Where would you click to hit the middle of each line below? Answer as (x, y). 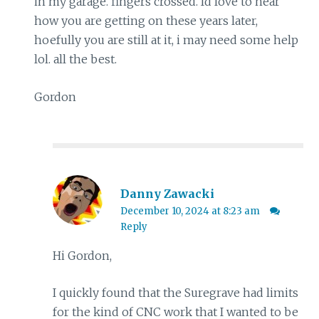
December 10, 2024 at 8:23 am (192, 211)
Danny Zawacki (168, 193)
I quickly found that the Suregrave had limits (175, 293)
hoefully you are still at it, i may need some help (166, 40)
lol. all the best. (75, 59)
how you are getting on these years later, (146, 20)
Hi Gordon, (82, 255)
